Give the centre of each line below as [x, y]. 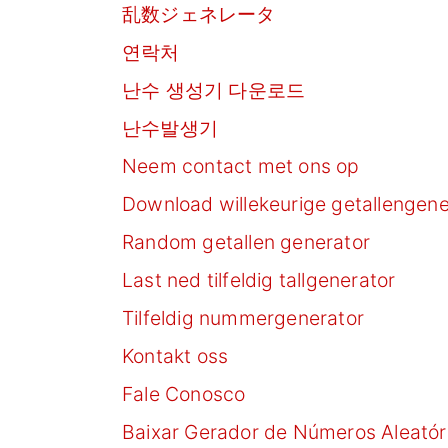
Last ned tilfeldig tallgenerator [259, 279]
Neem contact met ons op [241, 165]
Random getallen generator [246, 241]
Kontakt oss [175, 355]
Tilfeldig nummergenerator [243, 317]
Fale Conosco [184, 393]
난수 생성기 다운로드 [214, 89]
